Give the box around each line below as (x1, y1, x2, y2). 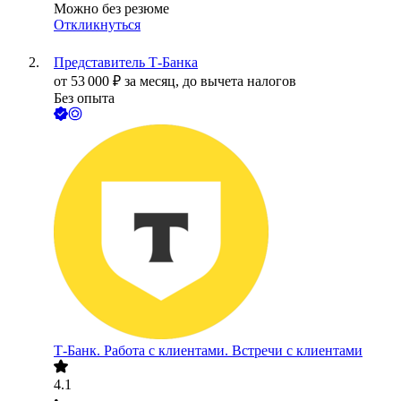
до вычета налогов (183, 73, 296, 90)
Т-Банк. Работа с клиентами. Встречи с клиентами (54, 343, 363, 359)
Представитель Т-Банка (54, 55, 198, 71)
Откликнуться (54, 17, 141, 33)
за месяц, (124, 73, 183, 90)
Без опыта (54, 90, 115, 107)
